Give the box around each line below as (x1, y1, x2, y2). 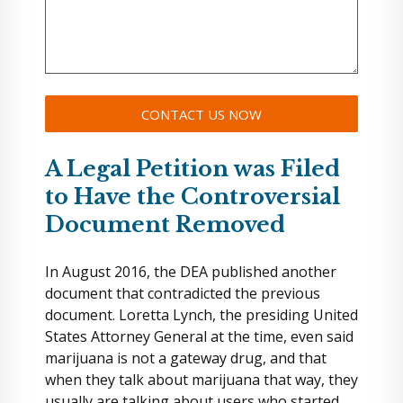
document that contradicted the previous (45, 283, 320, 303)
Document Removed (45, 211, 285, 237)
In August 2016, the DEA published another (45, 262, 336, 282)
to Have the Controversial (45, 184, 340, 210)
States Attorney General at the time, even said (45, 327, 354, 346)
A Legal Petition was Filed (45, 156, 340, 182)
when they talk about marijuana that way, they (45, 370, 358, 390)
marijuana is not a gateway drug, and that (45, 348, 327, 368)
